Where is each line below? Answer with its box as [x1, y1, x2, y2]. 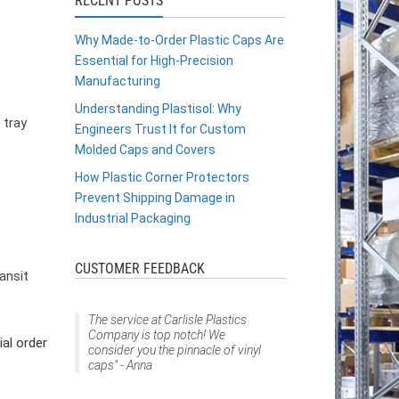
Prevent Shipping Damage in [74, 191, 235, 205]
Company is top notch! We [87, 327, 225, 342]
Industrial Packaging [74, 211, 191, 225]
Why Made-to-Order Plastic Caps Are [74, 33, 284, 47]
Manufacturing [74, 74, 160, 88]
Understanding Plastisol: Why [74, 102, 241, 116]
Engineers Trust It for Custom [74, 122, 246, 136]
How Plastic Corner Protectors [74, 170, 249, 184]
